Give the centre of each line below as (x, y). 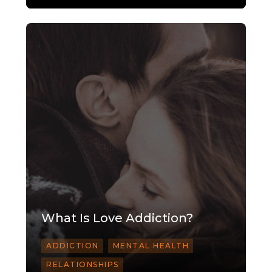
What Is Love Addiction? (117, 218)
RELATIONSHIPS (83, 265)
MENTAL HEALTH (151, 246)
